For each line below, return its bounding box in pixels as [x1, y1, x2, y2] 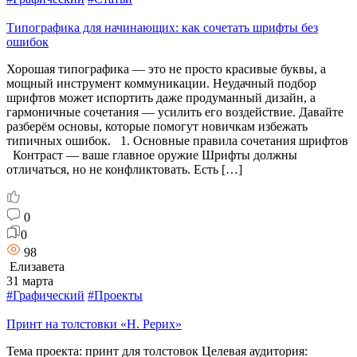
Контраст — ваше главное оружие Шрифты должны [6, 147, 297, 162]
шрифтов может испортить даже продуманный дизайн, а [6, 90, 316, 104]
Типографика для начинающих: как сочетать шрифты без [6, 20, 318, 34]
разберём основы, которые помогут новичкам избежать [6, 119, 308, 133]
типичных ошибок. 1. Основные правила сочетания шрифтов [6, 133, 348, 147]
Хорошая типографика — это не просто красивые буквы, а [6, 61, 326, 76]
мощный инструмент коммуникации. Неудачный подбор [6, 76, 316, 90]
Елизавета [6, 259, 65, 273]
